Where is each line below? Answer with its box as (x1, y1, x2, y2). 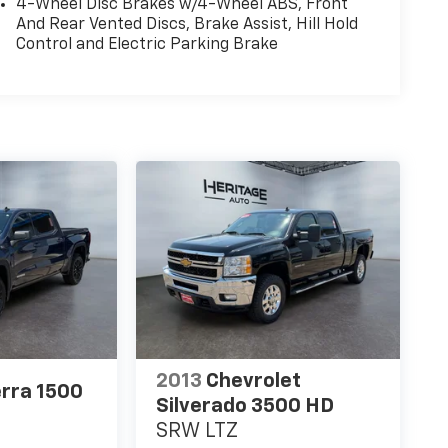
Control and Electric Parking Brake (15, 37, 278, 54)
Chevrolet (206, 370, 302, 391)
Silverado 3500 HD (156, 395, 335, 416)
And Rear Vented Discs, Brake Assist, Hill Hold (15, 17, 358, 34)
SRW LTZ (156, 420, 239, 441)
